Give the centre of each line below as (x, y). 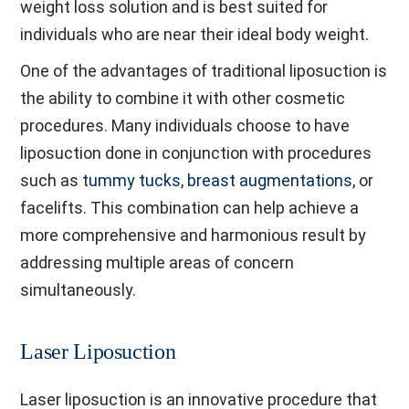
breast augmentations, (272, 180)
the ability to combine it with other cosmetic (183, 98)
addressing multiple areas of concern (157, 262)
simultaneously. (79, 290)
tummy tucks (132, 180)
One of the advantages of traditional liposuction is (204, 71)
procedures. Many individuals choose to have (185, 126)
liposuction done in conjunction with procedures (196, 153)
